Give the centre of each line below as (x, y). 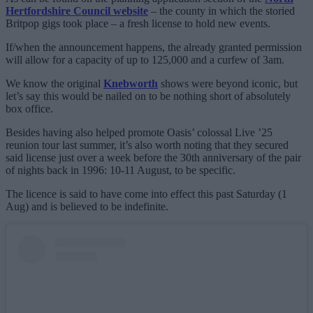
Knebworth (131, 83)
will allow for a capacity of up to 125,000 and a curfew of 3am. (145, 59)
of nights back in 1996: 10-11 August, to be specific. (121, 170)
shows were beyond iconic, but (228, 83)
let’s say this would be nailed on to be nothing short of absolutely (148, 96)
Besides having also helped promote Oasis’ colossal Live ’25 (139, 132)
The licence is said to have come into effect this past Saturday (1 (146, 194)
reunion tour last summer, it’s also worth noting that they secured (147, 145)
